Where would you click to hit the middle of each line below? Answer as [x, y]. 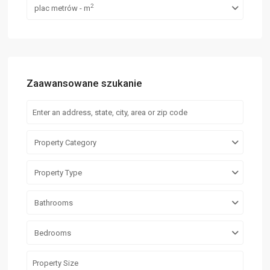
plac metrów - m [63, 8]
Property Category [66, 143]
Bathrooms [54, 203]
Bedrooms [53, 233]
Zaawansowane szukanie [85, 83]
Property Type [58, 173]
